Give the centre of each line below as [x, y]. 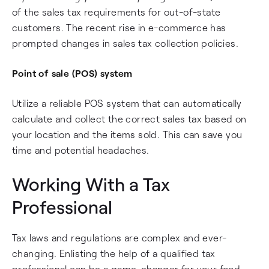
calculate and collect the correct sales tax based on [129, 119]
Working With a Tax [91, 184]
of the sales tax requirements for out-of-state [116, 12]
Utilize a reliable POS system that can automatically [127, 103]
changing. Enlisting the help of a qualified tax [114, 253]
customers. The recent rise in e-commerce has [119, 27]
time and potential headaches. [81, 150]
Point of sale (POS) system [72, 73]
